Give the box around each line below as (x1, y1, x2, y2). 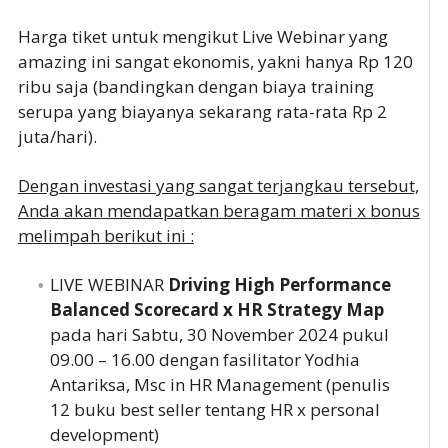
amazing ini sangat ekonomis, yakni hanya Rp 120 (17, 50, 413, 74)
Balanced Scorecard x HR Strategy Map (49, 298, 384, 322)
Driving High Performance (167, 273, 391, 297)
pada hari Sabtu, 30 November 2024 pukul (49, 323, 389, 347)
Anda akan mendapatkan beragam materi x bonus (17, 199, 420, 223)
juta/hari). (17, 125, 97, 149)
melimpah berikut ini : (17, 224, 194, 248)
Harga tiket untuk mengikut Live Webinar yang (17, 25, 388, 49)
